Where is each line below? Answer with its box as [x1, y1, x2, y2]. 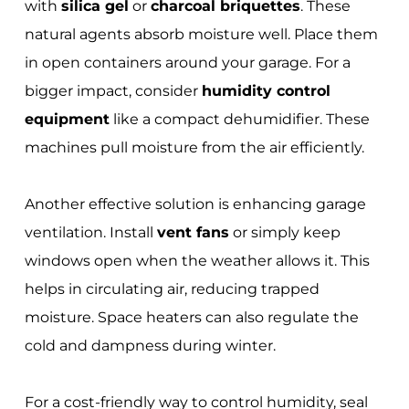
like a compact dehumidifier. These [109, 110, 370, 128]
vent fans [156, 223, 229, 241]
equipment [24, 110, 110, 128]
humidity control [201, 81, 330, 100]
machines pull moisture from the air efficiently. [24, 138, 364, 156]
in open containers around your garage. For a [24, 53, 351, 71]
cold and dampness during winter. [24, 336, 276, 354]
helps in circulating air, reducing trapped [24, 279, 320, 298]
